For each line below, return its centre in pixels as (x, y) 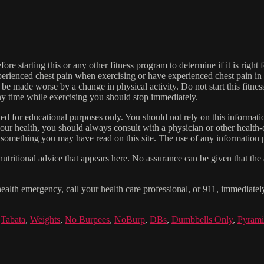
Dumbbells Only (202, 219)
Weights (45, 219)
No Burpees (87, 219)
